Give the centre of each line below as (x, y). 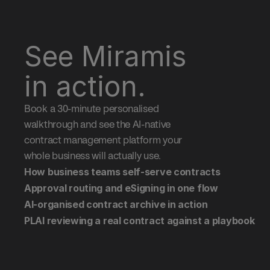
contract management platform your (103, 140)
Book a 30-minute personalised (92, 109)
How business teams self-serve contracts (122, 172)
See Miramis (109, 56)
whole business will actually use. (93, 156)
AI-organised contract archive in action (116, 204)
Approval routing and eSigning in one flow (121, 188)
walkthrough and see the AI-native (98, 124)
